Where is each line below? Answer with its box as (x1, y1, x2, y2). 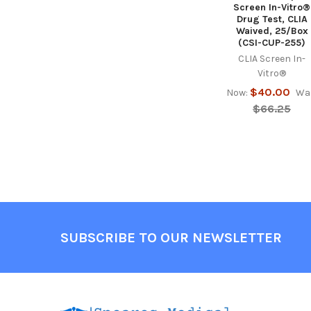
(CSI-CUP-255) (238, 37, 306, 49)
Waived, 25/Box (235, 25, 308, 37)
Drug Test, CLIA (236, 13, 308, 26)
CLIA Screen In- (238, 53, 306, 65)
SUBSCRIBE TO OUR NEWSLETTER (60, 229, 282, 246)
